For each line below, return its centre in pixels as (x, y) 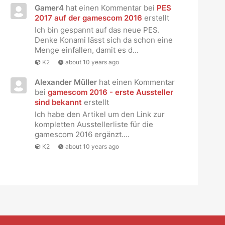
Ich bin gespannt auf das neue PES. (97, 30)
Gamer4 (49, 8)
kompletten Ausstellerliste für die (94, 124)
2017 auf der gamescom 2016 (88, 18)
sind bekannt (58, 102)
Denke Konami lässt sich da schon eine (103, 40)
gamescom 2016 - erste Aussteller (110, 92)
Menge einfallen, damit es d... (86, 50)
